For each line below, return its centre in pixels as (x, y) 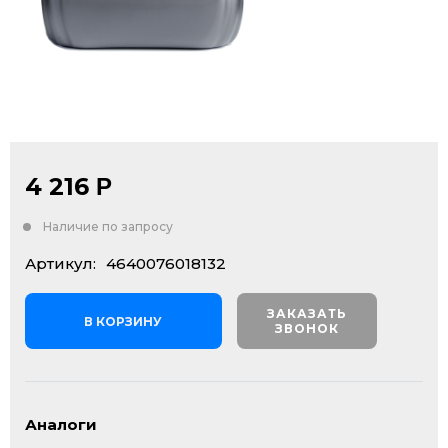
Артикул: (60, 263)
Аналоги (61, 425)
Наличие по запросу (108, 226)
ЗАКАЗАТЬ (306, 313)
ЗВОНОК (306, 328)
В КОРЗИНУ (123, 321)
